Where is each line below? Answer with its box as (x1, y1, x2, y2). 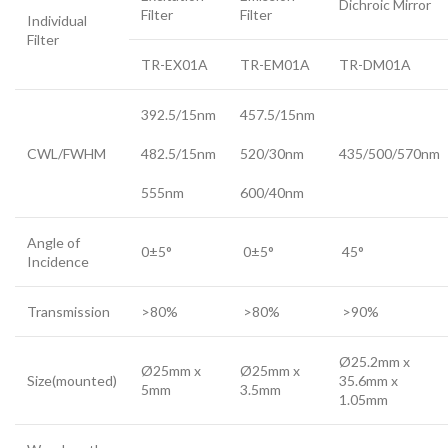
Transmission (27, 303, 110, 320)
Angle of (27, 234, 80, 251)
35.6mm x (339, 372, 398, 389)
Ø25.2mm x (339, 353, 410, 370)
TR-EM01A (240, 56, 310, 73)
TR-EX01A (141, 56, 208, 73)
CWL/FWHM (27, 145, 106, 162)
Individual (27, 12, 87, 29)
